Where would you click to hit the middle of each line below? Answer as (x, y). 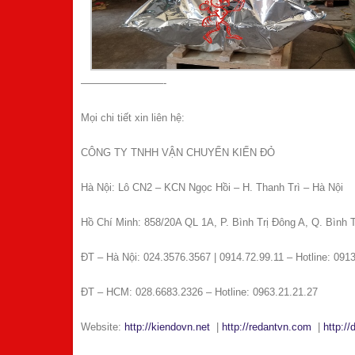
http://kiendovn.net (167, 327)
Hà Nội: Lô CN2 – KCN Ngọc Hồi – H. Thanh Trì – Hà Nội (212, 188)
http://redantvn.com (267, 327)
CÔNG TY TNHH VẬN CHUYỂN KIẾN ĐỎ (178, 153)
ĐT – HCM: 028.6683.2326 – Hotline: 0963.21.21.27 (199, 292)
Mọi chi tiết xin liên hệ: (133, 118)
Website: (103, 327)
